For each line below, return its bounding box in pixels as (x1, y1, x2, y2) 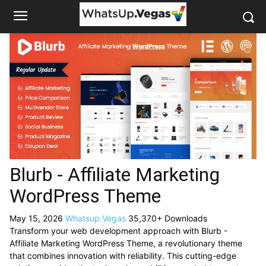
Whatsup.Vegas (65, 213, 128, 223)
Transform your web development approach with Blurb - (9, 225, 227, 236)
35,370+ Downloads (128, 213, 207, 223)
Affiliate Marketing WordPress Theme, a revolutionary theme (9, 237, 242, 248)
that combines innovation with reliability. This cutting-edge (9, 250, 236, 261)
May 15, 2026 (9, 213, 65, 223)
